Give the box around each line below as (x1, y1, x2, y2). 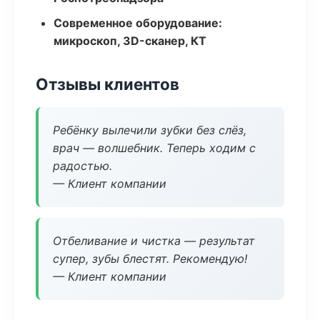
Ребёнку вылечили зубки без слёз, (53, 123, 246, 137)
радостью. (53, 159, 112, 173)
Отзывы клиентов (36, 74, 179, 94)
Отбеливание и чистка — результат (53, 234, 255, 248)
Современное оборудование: (54, 16, 222, 30)
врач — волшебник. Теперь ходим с (53, 141, 256, 155)
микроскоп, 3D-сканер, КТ (54, 34, 206, 48)
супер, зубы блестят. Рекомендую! (53, 251, 247, 266)
